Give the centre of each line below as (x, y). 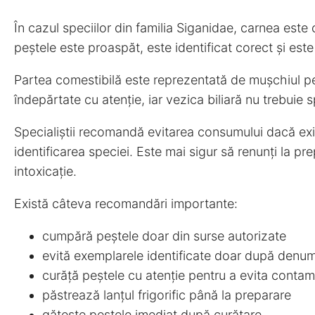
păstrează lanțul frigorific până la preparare (167, 295)
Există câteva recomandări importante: (126, 204)
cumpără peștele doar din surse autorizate (164, 236)
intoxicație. (45, 172)
